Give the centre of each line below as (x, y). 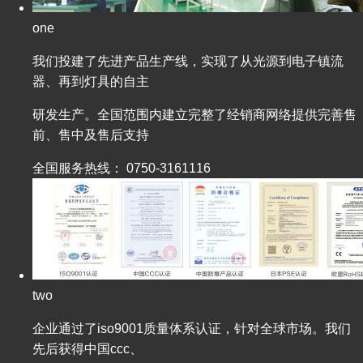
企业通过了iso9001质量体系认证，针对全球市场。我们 (192, 328)
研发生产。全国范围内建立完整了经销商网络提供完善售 (194, 114)
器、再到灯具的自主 (91, 81)
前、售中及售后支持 (91, 135)
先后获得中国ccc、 (88, 348)
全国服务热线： (78, 168)
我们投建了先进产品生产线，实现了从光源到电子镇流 (188, 61)
